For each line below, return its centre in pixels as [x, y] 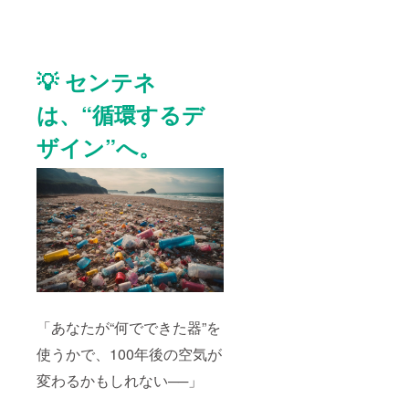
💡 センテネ [96, 81]
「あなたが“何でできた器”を [129, 328]
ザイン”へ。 [99, 147]
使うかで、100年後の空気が [129, 354]
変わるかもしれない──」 [120, 381]
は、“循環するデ [121, 114]
